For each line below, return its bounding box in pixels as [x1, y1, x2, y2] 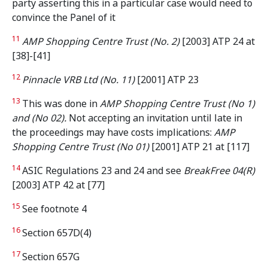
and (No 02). [12, 111, 66, 125]
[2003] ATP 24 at [182, 35, 255, 48]
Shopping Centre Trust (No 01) [12, 140, 149, 154]
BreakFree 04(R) [184, 164, 255, 178]
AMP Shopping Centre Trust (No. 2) [22, 35, 182, 48]
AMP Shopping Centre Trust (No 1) [100, 97, 255, 111]
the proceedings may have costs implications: [12, 126, 214, 139]
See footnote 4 [22, 202, 87, 216]
